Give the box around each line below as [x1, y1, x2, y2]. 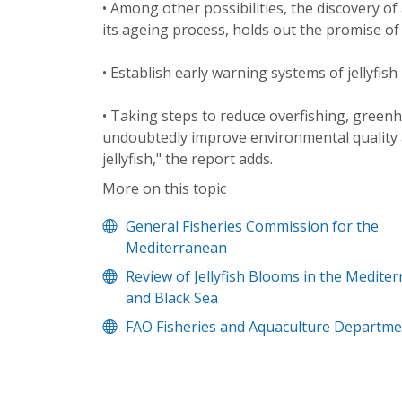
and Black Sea [125, 287, 218, 308]
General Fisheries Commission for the [125, 215, 379, 236]
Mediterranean [125, 237, 227, 258]
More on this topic [102, 178, 226, 198]
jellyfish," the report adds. [102, 149, 273, 170]
